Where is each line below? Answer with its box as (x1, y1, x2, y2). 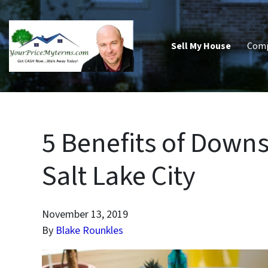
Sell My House (171, 39, 232, 53)
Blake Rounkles (56, 223, 124, 239)
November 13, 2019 (42, 207, 129, 223)
